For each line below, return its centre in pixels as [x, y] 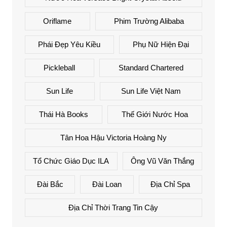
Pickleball [60, 67]
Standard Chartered [151, 67]
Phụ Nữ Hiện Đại [161, 44]
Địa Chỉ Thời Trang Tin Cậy [113, 207]
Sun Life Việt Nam [151, 91]
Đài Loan [107, 184]
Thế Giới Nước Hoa [155, 114]
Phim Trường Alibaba [149, 21]
